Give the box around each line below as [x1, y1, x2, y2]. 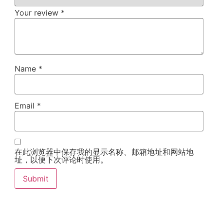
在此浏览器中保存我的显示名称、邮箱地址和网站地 [15, 146, 194, 157]
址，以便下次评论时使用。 [15, 154, 108, 164]
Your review [15, 8, 61, 18]
